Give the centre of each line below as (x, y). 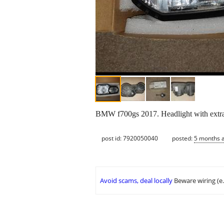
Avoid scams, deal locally (136, 181)
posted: (183, 138)
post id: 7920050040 (130, 138)
